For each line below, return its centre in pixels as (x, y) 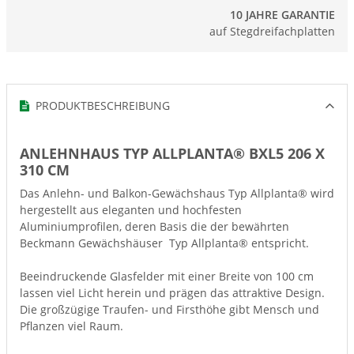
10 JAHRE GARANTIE (282, 15)
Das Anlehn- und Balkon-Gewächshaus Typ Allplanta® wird (177, 193)
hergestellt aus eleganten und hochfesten (131, 210)
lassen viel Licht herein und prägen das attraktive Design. (172, 293)
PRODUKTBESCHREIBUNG (100, 105)
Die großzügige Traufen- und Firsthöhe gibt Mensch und (169, 309)
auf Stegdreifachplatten (272, 31)
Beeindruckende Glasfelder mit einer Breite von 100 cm (167, 276)
